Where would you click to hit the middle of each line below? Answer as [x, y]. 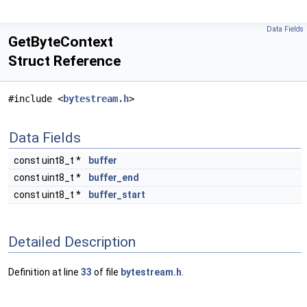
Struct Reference [64, 61]
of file [106, 272]
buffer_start [117, 195]
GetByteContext [61, 42]
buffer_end [114, 177]
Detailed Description [72, 242]
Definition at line [45, 272]
